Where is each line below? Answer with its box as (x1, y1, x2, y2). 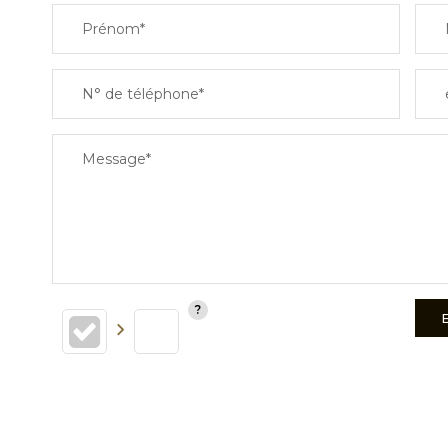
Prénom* (82, 20, 145, 38)
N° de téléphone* (82, 85, 204, 103)
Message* (82, 150, 151, 168)
